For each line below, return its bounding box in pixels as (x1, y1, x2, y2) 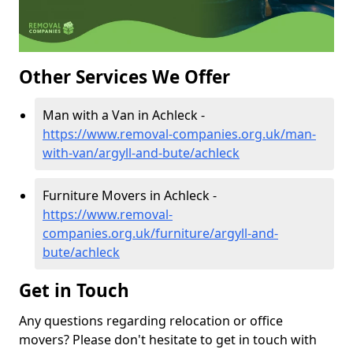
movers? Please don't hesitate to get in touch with (19, 331, 317, 349)
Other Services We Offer (19, 65, 230, 90)
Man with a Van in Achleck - (43, 106, 205, 124)
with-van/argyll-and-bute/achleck (43, 144, 240, 162)
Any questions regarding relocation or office (19, 312, 283, 330)
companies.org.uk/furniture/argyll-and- (43, 225, 278, 243)
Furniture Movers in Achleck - (43, 187, 217, 205)
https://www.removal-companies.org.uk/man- (43, 125, 316, 143)
